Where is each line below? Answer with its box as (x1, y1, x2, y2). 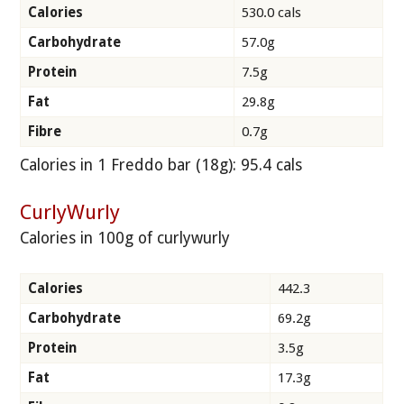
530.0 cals (242, 5, 301, 22)
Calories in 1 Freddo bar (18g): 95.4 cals (20, 156, 303, 175)
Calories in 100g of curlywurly (20, 229, 231, 248)
